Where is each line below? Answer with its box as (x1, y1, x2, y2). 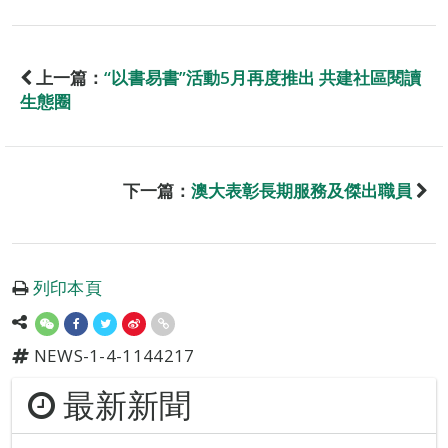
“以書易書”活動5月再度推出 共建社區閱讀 (104, 66, 421, 89)
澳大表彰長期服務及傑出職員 (191, 179, 412, 202)
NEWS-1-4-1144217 (29, 344, 195, 367)
